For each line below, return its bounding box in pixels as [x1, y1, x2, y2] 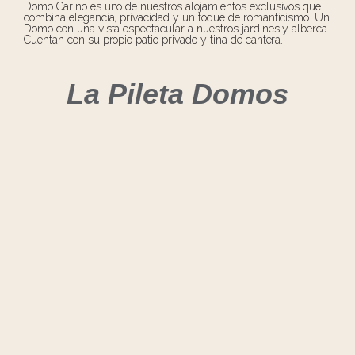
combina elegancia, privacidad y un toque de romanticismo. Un [24, 11, 330, 24]
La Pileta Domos [67, 78, 288, 110]
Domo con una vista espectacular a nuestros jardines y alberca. [24, 22, 330, 35]
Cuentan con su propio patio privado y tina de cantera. [24, 33, 284, 46]
